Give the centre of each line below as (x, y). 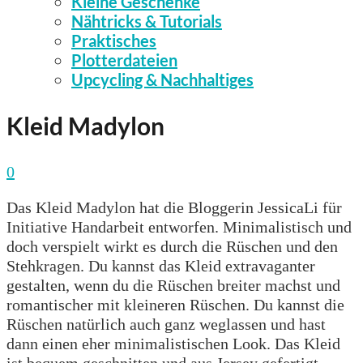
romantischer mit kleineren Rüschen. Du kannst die (175, 304)
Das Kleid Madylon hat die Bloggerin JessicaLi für (174, 207)
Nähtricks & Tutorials (147, 21)
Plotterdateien (124, 60)
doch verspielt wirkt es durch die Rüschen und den (172, 246)
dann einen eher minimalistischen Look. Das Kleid (173, 343)
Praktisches (114, 41)
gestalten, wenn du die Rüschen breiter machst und (173, 285)
